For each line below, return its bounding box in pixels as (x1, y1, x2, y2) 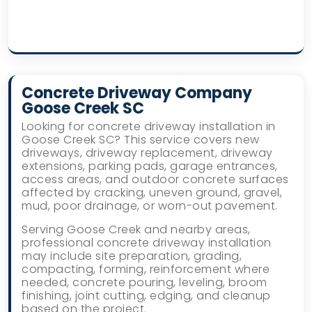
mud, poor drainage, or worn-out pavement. (22, 198, 278, 214)
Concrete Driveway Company (22, 82, 252, 104)
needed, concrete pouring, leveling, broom (22, 274, 267, 291)
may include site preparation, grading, (22, 248, 242, 265)
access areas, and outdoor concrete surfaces (22, 171, 289, 188)
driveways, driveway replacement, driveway (22, 145, 273, 162)
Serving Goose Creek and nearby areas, (22, 221, 251, 238)
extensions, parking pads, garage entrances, (22, 158, 278, 175)
